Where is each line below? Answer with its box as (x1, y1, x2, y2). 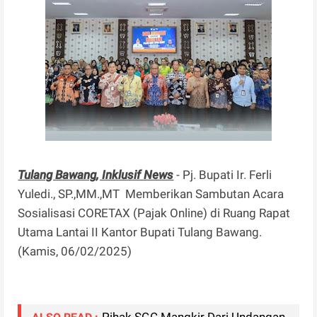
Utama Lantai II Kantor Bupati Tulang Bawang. (18, 224, 263, 239)
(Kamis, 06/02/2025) (18, 243, 135, 258)
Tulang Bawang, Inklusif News (18, 167, 174, 182)
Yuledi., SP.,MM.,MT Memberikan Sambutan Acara (18, 186, 284, 201)
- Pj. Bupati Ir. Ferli (173, 167, 272, 182)
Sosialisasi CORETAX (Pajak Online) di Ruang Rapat (18, 205, 291, 220)
